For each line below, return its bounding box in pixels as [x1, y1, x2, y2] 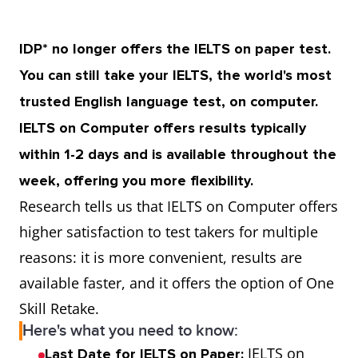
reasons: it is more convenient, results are [19, 248, 302, 267]
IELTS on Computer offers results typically [19, 119, 306, 137]
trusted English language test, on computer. [19, 93, 318, 110]
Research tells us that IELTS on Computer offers [19, 197, 338, 216]
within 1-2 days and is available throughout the [19, 145, 336, 163]
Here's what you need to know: [22, 321, 238, 340]
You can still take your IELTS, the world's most [19, 66, 332, 84]
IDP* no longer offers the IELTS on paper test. [19, 40, 331, 58]
